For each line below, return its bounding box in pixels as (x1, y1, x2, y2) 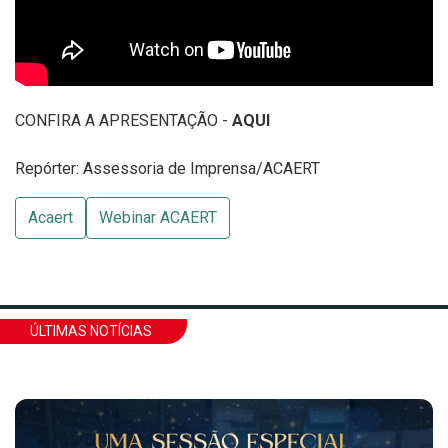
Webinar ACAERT (99, 208, 217, 227)
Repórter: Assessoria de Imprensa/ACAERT (15, 159, 320, 178)
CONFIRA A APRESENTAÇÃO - (15, 111, 232, 130)
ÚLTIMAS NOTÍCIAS (30, 323, 152, 339)
